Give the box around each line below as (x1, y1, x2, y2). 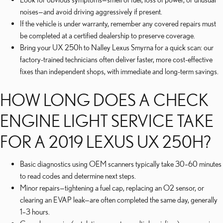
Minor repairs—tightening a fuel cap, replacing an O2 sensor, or (20, 183, 204, 192)
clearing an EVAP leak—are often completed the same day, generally (20, 195, 218, 204)
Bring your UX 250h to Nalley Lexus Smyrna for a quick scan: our (20, 43, 214, 52)
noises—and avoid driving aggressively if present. (20, 7, 162, 16)
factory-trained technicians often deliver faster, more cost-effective (20, 55, 213, 64)
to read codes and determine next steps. (20, 171, 136, 180)
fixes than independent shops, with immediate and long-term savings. (20, 67, 219, 76)
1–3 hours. (20, 207, 50, 216)
